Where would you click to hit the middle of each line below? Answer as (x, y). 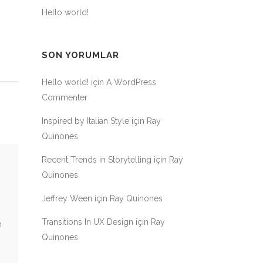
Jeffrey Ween (67, 198)
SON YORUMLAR (80, 55)
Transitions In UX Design (87, 222)
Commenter (65, 97)
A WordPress (131, 82)
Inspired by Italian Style (85, 121)
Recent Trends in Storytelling (97, 160)
